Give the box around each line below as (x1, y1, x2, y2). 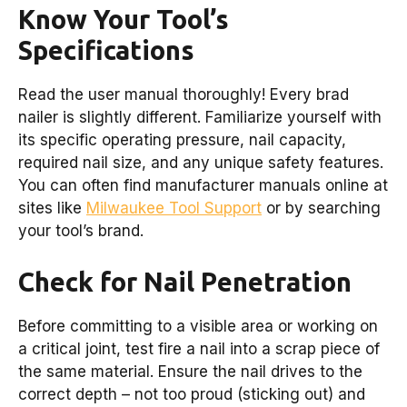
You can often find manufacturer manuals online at (18, 176, 388, 195)
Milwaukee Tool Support (86, 199, 262, 218)
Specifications (18, 35, 194, 65)
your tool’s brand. (18, 222, 144, 241)
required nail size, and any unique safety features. (18, 154, 383, 173)
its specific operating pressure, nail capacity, (18, 131, 346, 150)
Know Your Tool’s (18, 5, 229, 35)
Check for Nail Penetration (18, 266, 352, 296)
